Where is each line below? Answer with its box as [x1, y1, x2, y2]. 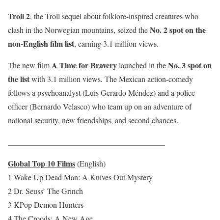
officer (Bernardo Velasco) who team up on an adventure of [8, 101, 192, 112]
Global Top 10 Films [8, 158, 75, 169]
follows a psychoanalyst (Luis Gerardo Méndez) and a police [8, 87, 195, 98]
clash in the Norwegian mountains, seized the [8, 25, 150, 35]
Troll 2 [8, 10, 30, 22]
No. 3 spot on [168, 59, 212, 71]
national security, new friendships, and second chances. [8, 115, 178, 126]
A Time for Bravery [52, 59, 117, 71]
